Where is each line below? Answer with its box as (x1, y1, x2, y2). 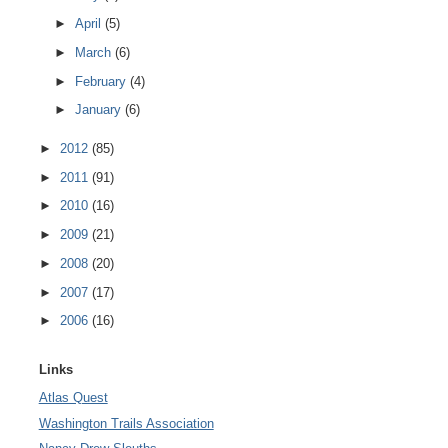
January (75, 102, 126, 118)
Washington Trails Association (38, 415, 214, 431)
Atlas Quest (38, 390, 108, 406)
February (75, 73, 131, 89)
